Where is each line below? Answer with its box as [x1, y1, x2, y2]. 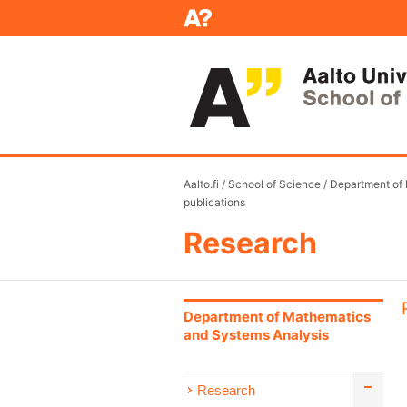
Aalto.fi [184, 177, 219, 191]
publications [184, 195, 245, 209]
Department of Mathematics [184, 308, 371, 325]
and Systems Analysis [184, 326, 329, 343]
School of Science [228, 177, 321, 191]
